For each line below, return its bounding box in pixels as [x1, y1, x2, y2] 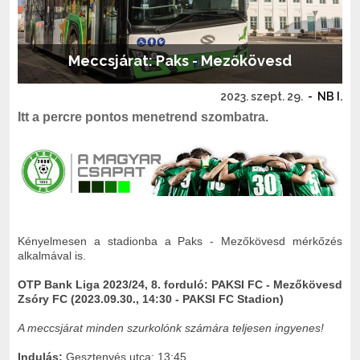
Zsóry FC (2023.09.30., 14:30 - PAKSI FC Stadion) [18, 292, 284, 305]
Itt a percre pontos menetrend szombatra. [18, 110, 268, 125]
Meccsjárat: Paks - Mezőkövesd [68, 52, 292, 70]
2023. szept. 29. [220, 90, 303, 104]
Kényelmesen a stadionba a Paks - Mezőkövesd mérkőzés [18, 234, 342, 247]
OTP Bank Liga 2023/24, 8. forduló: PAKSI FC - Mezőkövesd [18, 277, 342, 291]
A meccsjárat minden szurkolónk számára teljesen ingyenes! [18, 321, 324, 334]
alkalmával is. [18, 248, 89, 262]
